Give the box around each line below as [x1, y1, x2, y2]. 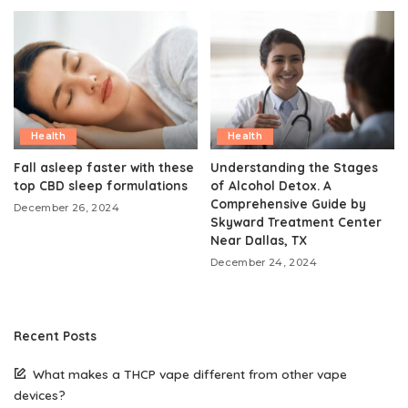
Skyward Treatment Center [210, 213, 382, 229]
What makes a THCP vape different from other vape [33, 365, 347, 382]
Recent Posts [14, 327, 97, 343]
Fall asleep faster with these [14, 158, 194, 175]
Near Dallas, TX [210, 231, 307, 248]
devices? [14, 386, 66, 403]
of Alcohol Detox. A [210, 177, 331, 193]
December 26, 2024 [14, 200, 119, 214]
